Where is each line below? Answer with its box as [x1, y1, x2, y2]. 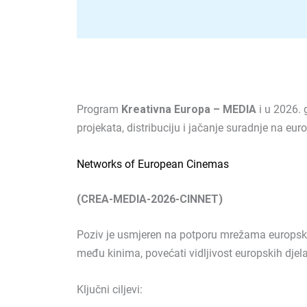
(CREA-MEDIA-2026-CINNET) [77, 192, 223, 206]
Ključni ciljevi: [77, 282, 143, 296]
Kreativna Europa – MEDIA [121, 103, 256, 116]
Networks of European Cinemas [77, 157, 229, 171]
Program [77, 103, 121, 116]
